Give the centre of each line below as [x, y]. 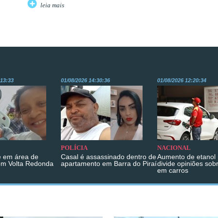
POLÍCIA [74, 148]
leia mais [52, 6]
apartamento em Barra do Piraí [109, 164]
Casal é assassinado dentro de [109, 157]
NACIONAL [174, 148]
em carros [173, 171]
